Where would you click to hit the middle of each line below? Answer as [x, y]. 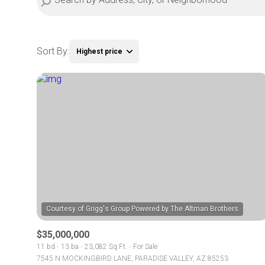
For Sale [145, 247]
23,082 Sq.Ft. [106, 247]
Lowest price [101, 107]
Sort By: [53, 51]
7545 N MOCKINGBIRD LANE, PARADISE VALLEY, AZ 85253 [132, 258]
